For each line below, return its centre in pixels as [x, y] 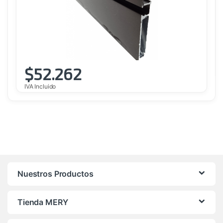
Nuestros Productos [56, 174]
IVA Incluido [40, 86]
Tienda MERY [43, 202]
